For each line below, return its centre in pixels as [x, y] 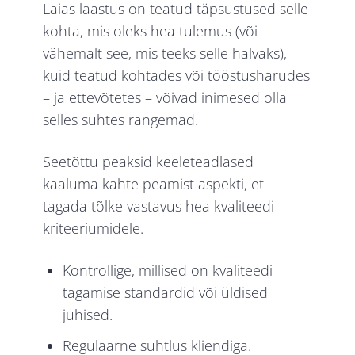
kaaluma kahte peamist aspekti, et [154, 184]
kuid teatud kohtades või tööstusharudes [177, 76]
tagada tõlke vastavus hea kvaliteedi [159, 206]
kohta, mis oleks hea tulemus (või [151, 31]
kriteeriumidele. [94, 229]
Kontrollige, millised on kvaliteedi [168, 271]
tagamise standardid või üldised [166, 293]
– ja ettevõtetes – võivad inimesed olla [165, 98]
